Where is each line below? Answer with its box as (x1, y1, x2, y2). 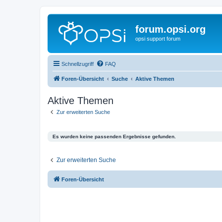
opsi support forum (135, 36, 180, 42)
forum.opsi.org (135, 24, 206, 35)
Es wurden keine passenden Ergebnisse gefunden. (53, 134, 176, 139)
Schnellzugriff (61, 60, 94, 67)
